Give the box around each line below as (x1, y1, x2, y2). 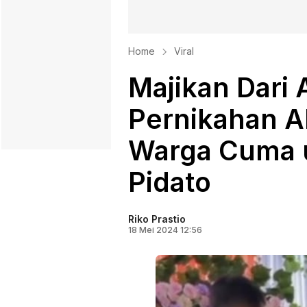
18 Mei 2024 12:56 (128, 225, 202, 235)
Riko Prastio (128, 213, 186, 225)
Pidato (128, 166, 211, 198)
